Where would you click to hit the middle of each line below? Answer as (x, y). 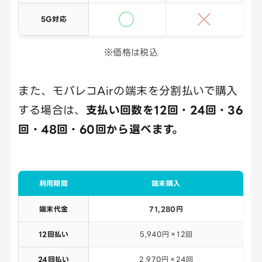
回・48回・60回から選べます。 (101, 129)
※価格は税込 (131, 53)
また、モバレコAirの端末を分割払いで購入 (128, 90)
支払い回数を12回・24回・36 (164, 109)
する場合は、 (52, 109)
